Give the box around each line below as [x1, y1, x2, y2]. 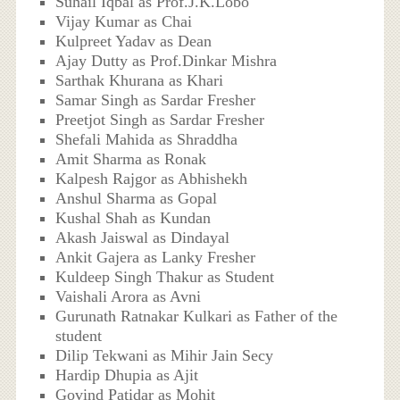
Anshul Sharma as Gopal [55, 189, 218, 208]
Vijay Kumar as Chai [55, 12, 193, 31]
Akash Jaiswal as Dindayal [55, 229, 230, 247]
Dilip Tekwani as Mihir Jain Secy [55, 346, 274, 365]
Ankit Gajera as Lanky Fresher [55, 248, 256, 267]
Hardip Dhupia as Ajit [55, 366, 199, 385]
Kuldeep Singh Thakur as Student [55, 268, 275, 287]
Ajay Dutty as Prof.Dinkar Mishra [55, 52, 278, 71]
